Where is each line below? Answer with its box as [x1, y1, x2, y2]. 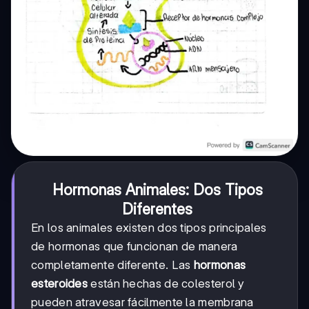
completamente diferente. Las [31, 257, 194, 272]
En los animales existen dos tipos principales [31, 220, 267, 235]
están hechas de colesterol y [88, 276, 245, 290]
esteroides [31, 276, 88, 290]
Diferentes [122, 199, 192, 218]
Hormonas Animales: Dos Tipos [52, 180, 263, 199]
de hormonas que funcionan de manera [31, 239, 238, 253]
